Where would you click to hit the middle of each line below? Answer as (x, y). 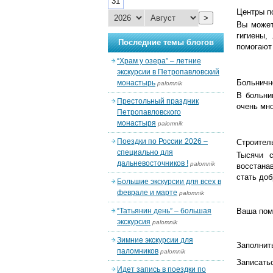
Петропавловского (149, 112)
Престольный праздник (158, 101)
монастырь (136, 83)
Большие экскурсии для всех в (169, 182)
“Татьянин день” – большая (164, 211)
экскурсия (134, 222)
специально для (145, 152)
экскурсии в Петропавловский (168, 72)
